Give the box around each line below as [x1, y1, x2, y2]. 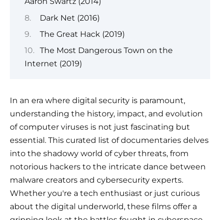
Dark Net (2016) [39, 13, 100, 23]
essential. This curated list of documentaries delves [10, 136, 209, 145]
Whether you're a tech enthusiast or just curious [10, 189, 200, 198]
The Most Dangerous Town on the [39, 46, 173, 55]
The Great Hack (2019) [39, 29, 125, 39]
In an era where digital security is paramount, [10, 96, 185, 106]
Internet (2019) [25, 59, 82, 69]
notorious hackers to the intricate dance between [10, 162, 206, 172]
